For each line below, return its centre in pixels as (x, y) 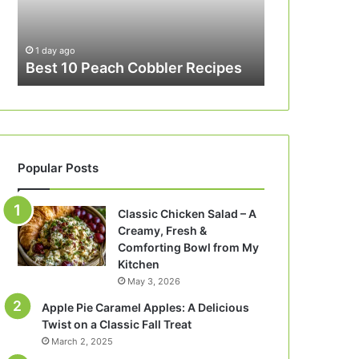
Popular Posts (58, 168)
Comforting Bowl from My (189, 247)
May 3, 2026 (154, 281)
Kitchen (139, 264)
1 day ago (56, 50)
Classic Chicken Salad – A (188, 214)
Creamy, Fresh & (163, 230)
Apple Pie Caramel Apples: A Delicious (146, 307)
